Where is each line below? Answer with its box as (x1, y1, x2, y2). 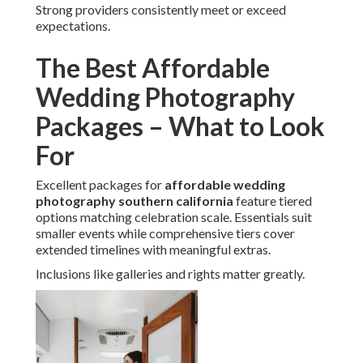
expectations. (36, 18, 110, 34)
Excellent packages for (36, 177, 164, 193)
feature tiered (233, 193, 312, 209)
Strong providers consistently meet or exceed (36, 2, 286, 18)
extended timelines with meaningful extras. (36, 241, 271, 258)
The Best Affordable (36, 52, 270, 84)
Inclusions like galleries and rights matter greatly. (36, 266, 305, 282)
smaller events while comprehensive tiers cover (36, 225, 295, 241)
